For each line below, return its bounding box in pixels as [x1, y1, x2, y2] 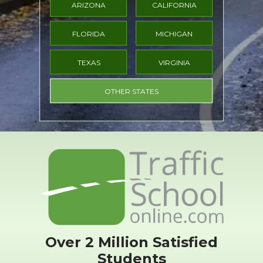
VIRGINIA [158, 58, 190, 67]
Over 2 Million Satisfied [45, 234, 218, 251]
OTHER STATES [104, 87, 159, 96]
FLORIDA [72, 29, 106, 38]
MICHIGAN [156, 29, 193, 38]
